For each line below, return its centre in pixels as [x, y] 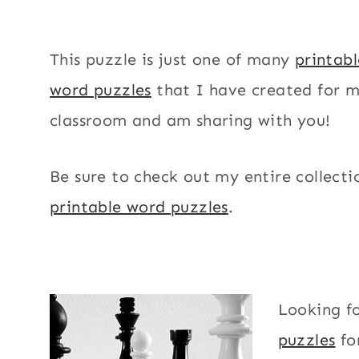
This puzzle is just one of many [172, 59]
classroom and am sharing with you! [190, 120]
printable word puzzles [139, 206]
